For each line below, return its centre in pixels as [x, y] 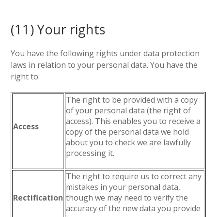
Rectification [38, 198]
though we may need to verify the [127, 198]
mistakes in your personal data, [123, 187]
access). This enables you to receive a [133, 121]
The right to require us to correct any [134, 176]
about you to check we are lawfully [129, 142]
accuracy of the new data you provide [133, 208]
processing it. [90, 153]
